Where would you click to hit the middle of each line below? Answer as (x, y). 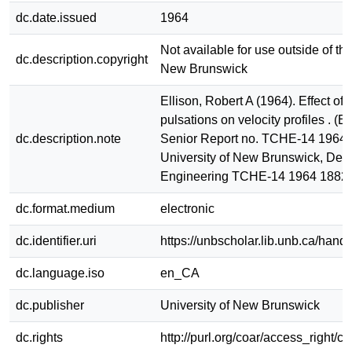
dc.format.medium (65, 208)
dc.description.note (68, 138)
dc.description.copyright (82, 59)
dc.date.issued (56, 17)
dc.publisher (50, 305)
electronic (187, 208)
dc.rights (39, 337)
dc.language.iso (60, 273)
